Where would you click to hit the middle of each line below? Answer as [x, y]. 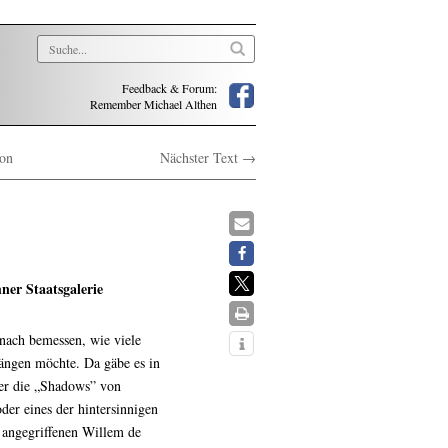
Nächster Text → [208, 157]
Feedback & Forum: [169, 88]
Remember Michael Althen [153, 104]
